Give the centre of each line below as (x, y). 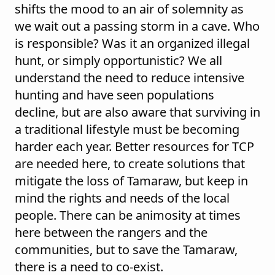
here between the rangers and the (111, 233)
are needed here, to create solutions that (130, 164)
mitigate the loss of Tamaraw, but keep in (131, 181)
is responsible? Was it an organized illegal (132, 44)
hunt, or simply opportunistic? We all (118, 61)
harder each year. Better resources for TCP (134, 147)
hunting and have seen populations (114, 95)
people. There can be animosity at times (128, 215)
